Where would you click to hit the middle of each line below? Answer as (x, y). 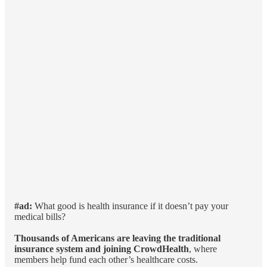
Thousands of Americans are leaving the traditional (117, 238)
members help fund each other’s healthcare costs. (106, 259)
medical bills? (40, 216)
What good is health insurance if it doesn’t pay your (131, 206)
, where (203, 249)
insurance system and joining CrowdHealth (102, 249)
